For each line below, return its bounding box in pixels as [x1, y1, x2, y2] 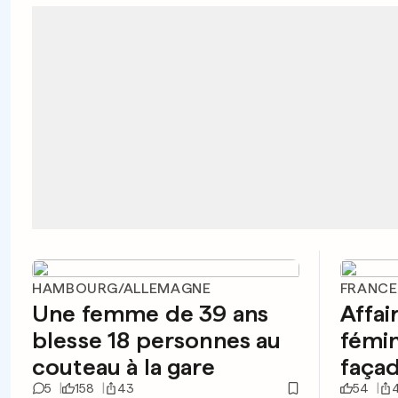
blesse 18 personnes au [32, 326, 282, 354]
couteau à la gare [32, 353, 215, 380]
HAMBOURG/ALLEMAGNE [32, 280, 211, 297]
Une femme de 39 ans [32, 299, 269, 327]
